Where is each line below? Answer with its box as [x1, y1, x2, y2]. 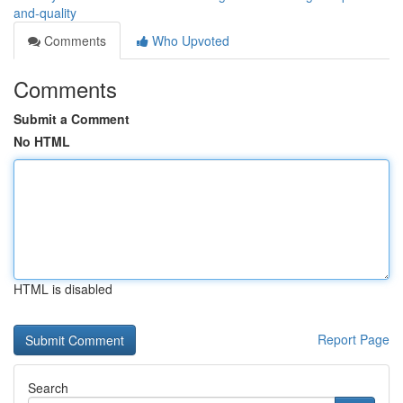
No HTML [13, 132, 70, 150]
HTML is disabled [13, 280, 112, 298]
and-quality [13, 4, 76, 22]
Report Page [318, 330, 390, 348]
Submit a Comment [13, 110, 130, 128]
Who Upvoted [148, 31, 229, 49]
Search [28, 379, 68, 397]
